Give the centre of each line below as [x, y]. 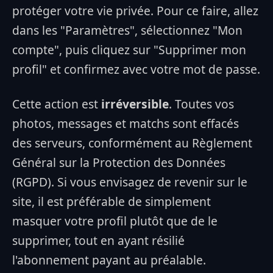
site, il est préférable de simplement [112, 201]
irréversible [135, 104]
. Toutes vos [201, 104]
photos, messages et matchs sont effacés [126, 123]
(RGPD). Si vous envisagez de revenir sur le [130, 182]
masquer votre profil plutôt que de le [115, 221]
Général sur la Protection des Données [119, 162]
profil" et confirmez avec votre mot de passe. [136, 69]
